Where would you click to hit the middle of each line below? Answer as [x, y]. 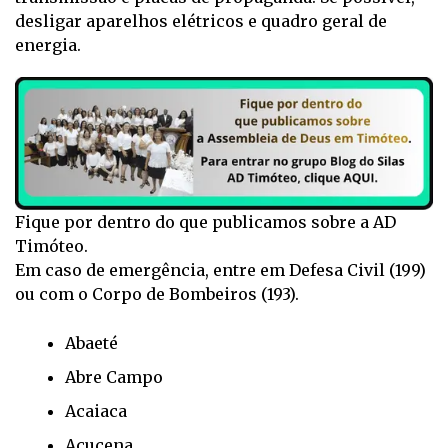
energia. [48, 45]
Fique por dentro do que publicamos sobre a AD [205, 221]
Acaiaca [96, 410]
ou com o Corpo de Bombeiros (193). [157, 293]
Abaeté [91, 342]
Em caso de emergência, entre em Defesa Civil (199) [220, 269]
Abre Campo [114, 376]
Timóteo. [51, 245]
